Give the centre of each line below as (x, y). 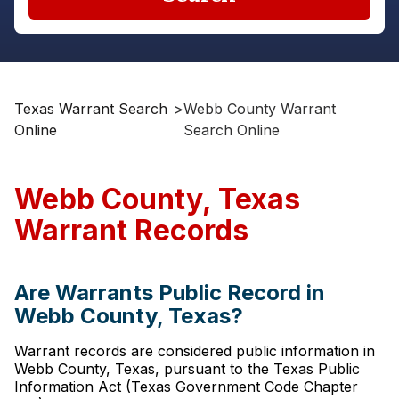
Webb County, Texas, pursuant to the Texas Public (187, 369)
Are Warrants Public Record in (170, 293)
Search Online (232, 130)
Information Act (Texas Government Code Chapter (186, 387)
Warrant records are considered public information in (195, 351)
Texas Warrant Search (91, 109)
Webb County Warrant (260, 109)
